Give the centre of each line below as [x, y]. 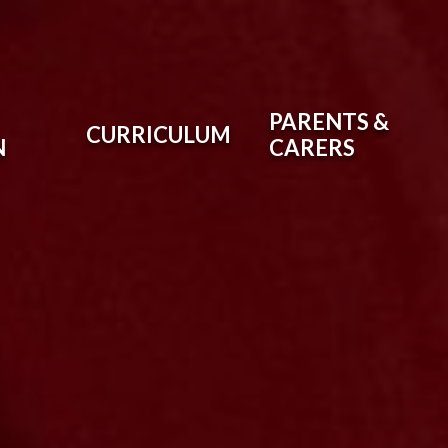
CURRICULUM [158, 134]
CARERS [311, 147]
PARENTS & [328, 121]
